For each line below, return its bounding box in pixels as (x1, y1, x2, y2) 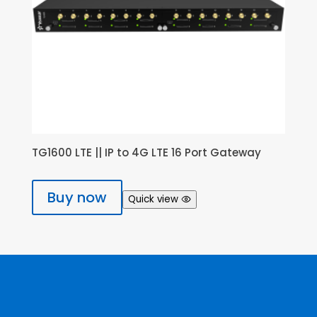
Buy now (47, 187, 107, 207)
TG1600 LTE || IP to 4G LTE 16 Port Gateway (31, 145, 261, 161)
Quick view (127, 192, 178, 206)
